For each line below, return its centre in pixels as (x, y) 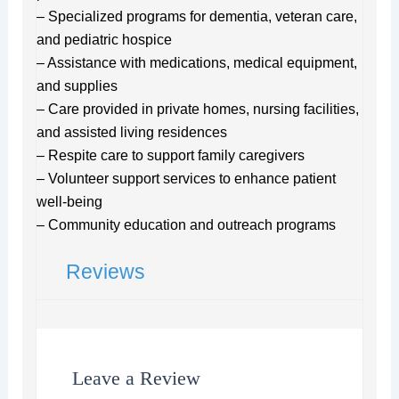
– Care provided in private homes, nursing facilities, (197, 109)
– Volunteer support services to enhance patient (186, 178)
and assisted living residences (131, 132)
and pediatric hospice (104, 39)
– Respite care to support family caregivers (170, 155)
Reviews (105, 271)
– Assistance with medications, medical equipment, (196, 62)
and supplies (77, 85)
